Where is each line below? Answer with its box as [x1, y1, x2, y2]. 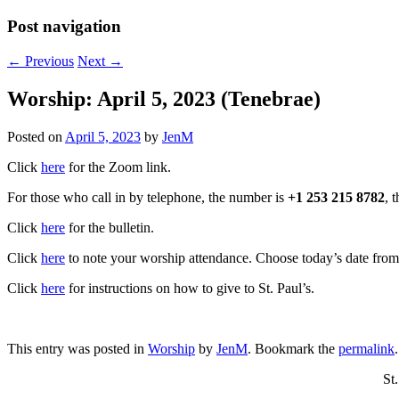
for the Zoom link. [65, 159, 171, 175]
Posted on [7, 128, 65, 144]
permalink [338, 340, 395, 356]
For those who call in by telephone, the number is [7, 189, 288, 205]
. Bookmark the [248, 340, 338, 356]
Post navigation [7, 17, 121, 37]
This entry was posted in [7, 340, 148, 356]
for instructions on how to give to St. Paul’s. [65, 280, 314, 296]
